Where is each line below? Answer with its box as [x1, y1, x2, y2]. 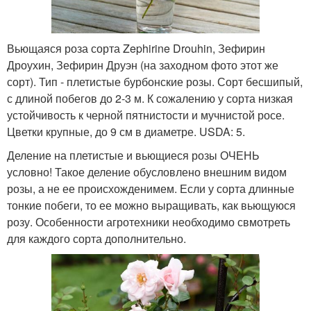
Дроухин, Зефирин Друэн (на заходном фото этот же [7, 56, 278, 73]
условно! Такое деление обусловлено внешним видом [7, 163, 287, 180]
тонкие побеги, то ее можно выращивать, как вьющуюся [7, 196, 296, 213]
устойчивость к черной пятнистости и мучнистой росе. [7, 106, 285, 123]
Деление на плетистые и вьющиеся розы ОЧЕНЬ [7, 146, 260, 163]
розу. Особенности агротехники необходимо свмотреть [7, 213, 290, 230]
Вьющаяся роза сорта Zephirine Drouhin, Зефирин [7, 40, 265, 56]
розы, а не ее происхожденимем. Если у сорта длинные [7, 180, 294, 196]
